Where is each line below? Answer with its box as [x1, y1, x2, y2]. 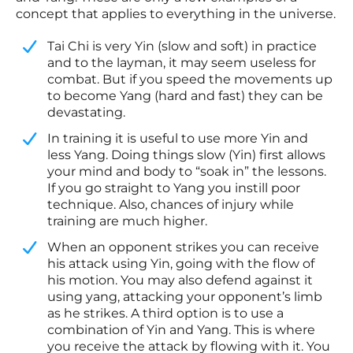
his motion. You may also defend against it [47, 273, 313, 288]
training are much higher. [47, 214, 207, 229]
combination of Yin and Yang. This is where [47, 322, 315, 338]
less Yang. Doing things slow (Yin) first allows [47, 147, 325, 163]
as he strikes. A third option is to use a [47, 306, 284, 321]
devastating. [47, 105, 125, 121]
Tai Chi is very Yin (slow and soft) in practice [47, 39, 317, 54]
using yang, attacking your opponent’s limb [47, 289, 322, 305]
